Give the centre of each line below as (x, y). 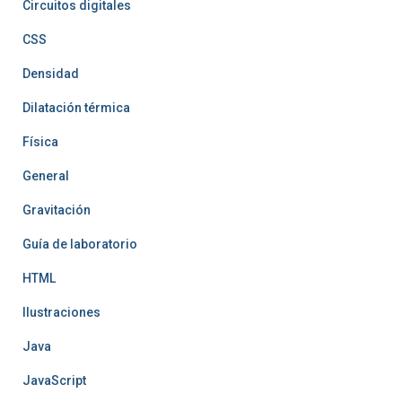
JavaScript (54, 381)
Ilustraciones (61, 313)
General (46, 176)
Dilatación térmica (76, 108)
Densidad (51, 74)
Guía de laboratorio (80, 245)
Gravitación (57, 210)
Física (40, 142)
